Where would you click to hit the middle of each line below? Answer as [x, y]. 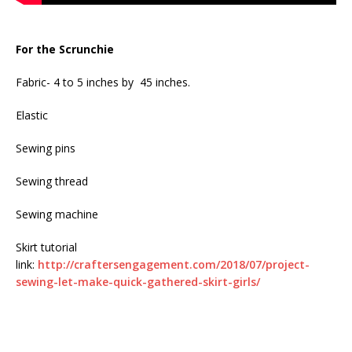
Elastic [32, 115]
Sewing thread [52, 181]
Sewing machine [57, 214]
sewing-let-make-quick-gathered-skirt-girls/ [138, 281]
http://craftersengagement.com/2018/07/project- [174, 264]
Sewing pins [46, 148]
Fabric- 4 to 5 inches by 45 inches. [103, 82]
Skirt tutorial [46, 247]
